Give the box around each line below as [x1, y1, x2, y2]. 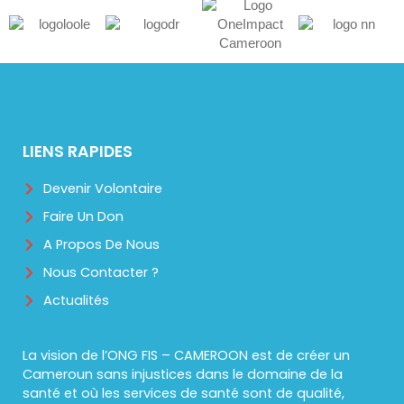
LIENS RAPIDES [22, 141, 133, 163]
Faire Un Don [43, 207, 124, 226]
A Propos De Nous [43, 235, 161, 254]
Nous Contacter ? [43, 263, 160, 282]
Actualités [43, 291, 110, 310]
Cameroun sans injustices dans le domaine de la [22, 365, 343, 384]
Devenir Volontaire [43, 179, 163, 198]
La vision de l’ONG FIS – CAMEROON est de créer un [22, 346, 350, 365]
